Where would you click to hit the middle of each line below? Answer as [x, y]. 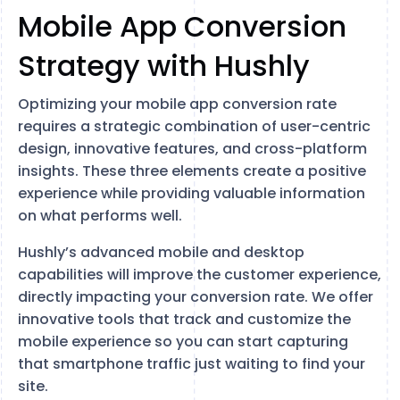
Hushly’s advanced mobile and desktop [161, 252]
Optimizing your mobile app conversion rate [177, 104]
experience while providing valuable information [192, 193]
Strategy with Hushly [164, 66]
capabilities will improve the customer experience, [200, 275]
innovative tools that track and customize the [184, 319]
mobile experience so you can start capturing [183, 342]
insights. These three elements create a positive [192, 171]
